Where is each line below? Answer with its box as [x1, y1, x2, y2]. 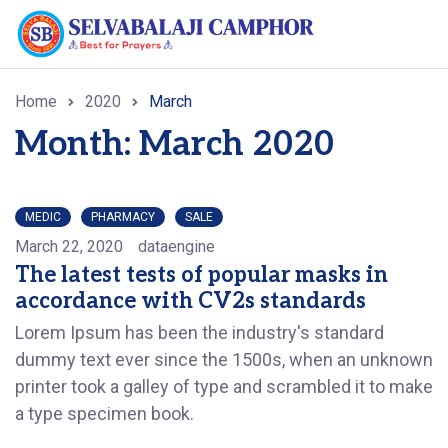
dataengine [138, 237, 215, 256]
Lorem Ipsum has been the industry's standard [15, 322, 384, 343]
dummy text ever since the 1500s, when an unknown [15, 349, 433, 370]
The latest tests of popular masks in [15, 262, 388, 288]
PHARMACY [91, 210, 155, 224]
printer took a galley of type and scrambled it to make [15, 376, 433, 397]
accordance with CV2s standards [15, 288, 366, 314]
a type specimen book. [15, 403, 194, 424]
